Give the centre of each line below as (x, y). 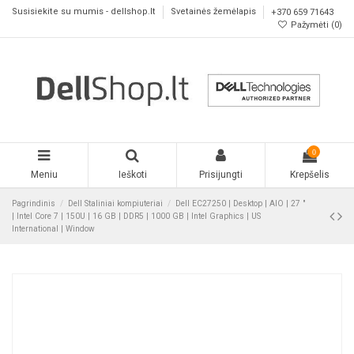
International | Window (53, 228)
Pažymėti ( (311, 24)
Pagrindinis (34, 203)
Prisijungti (221, 175)
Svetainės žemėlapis (215, 12)
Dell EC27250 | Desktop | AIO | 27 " (241, 203)
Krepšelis (310, 175)
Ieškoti (132, 175)
